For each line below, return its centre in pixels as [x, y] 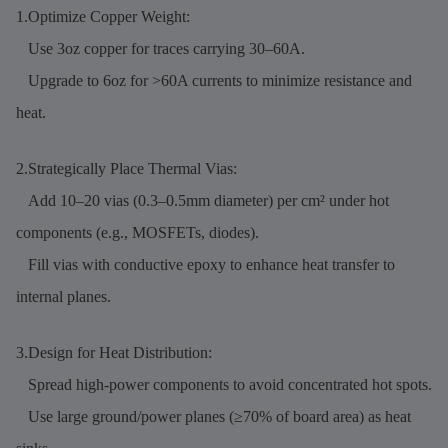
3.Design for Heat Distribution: [114, 352]
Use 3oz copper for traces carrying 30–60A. [160, 48]
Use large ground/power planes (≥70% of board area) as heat [213, 416]
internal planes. [63, 296]
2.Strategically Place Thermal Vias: [126, 168]
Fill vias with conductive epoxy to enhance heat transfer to [205, 264]
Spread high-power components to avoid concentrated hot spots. [224, 384]
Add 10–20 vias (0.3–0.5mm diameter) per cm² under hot [202, 200]
